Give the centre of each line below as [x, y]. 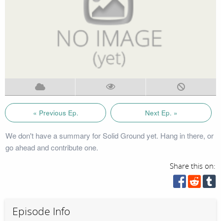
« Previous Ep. [55, 112]
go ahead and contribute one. [52, 147]
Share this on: [193, 166]
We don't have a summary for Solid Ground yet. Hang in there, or [109, 135]
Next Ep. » [161, 112]
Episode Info [41, 211]
